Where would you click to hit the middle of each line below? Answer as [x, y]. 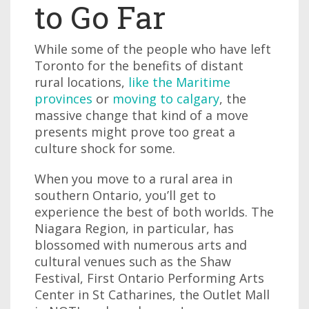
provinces [63, 99]
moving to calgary [166, 99]
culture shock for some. [105, 148]
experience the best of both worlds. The [154, 212]
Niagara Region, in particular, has [134, 228]
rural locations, [81, 82]
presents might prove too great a [135, 132]
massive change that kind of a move [141, 115]
